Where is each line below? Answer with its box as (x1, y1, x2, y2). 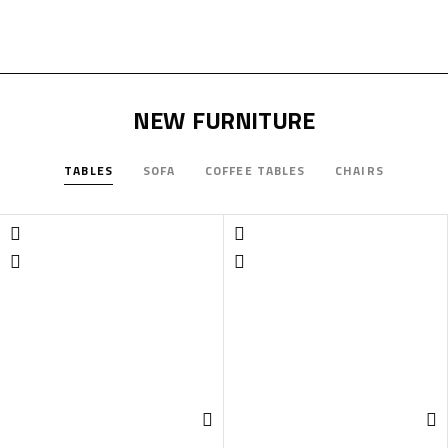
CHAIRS (335, 160, 384, 180)
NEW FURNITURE (133, 101, 315, 138)
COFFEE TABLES (205, 160, 306, 180)
